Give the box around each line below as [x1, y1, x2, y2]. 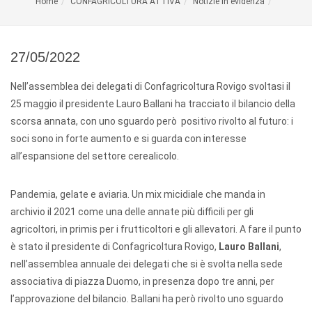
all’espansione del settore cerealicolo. [10, 150, 181, 162]
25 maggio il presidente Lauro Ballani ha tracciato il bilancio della [10, 98, 295, 109]
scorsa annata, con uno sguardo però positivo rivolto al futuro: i [10, 116, 293, 127]
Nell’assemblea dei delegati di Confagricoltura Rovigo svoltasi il [10, 81, 290, 92]
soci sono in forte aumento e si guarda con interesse [10, 133, 247, 144]
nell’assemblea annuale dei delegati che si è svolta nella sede [10, 258, 283, 270]
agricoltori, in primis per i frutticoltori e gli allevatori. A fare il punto [10, 224, 302, 235]
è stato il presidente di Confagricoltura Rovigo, [10, 241, 219, 252]
